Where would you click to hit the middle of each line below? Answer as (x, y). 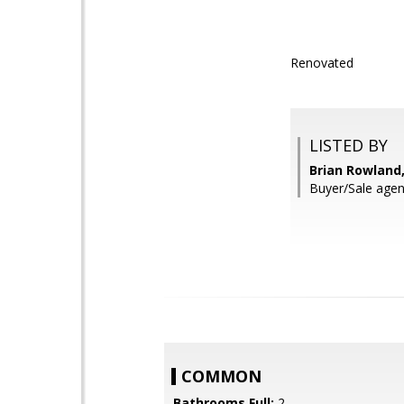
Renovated (322, 63)
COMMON (221, 376)
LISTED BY (349, 145)
